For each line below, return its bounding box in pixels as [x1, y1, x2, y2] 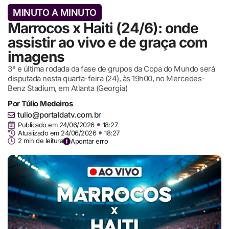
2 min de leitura [18, 136, 63, 145]
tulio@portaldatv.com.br [17, 109, 101, 120]
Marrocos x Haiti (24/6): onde [8, 19, 198, 37]
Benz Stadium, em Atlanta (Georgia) [8, 83, 127, 93]
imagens [8, 48, 64, 65]
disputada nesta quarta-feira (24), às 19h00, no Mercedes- [8, 73, 205, 83]
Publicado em [18, 121, 57, 129]
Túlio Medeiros [21, 98, 73, 108]
